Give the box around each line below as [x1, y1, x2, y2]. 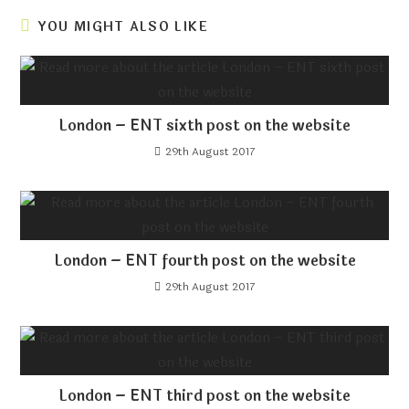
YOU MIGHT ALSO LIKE [37, 16, 209, 37]
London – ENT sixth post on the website [58, 113, 351, 137]
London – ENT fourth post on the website [53, 248, 356, 272]
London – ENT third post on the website [58, 383, 351, 407]
